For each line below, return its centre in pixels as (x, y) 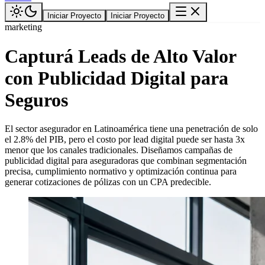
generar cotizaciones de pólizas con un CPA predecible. (108, 182)
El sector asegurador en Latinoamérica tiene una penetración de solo (131, 129)
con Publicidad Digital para (117, 78)
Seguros (36, 100)
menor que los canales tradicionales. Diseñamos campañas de (119, 150)
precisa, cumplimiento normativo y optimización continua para (121, 171)
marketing (23, 27)
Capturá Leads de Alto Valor (120, 56)
